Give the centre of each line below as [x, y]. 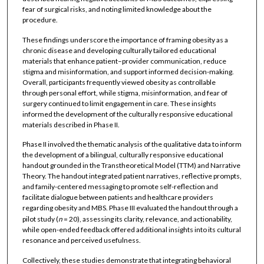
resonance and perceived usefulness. [81, 240]
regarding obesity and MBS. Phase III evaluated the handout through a [130, 208]
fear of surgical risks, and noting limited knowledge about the [117, 9]
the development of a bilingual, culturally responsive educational [123, 155]
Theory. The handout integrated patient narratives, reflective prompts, [132, 176]
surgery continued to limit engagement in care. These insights [119, 103]
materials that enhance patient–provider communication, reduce [124, 61]
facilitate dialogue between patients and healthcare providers [118, 197]
